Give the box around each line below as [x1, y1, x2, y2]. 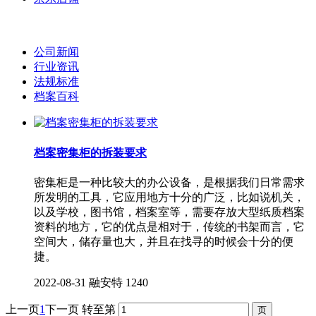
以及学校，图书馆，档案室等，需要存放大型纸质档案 [34, 205, 305, 218]
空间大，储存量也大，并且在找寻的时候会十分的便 [34, 235, 293, 248]
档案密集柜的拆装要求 [34, 146, 147, 159]
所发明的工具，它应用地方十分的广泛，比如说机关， [34, 190, 305, 203]
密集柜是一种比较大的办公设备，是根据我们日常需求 [34, 176, 305, 188]
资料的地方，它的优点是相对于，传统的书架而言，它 [34, 220, 305, 233]
